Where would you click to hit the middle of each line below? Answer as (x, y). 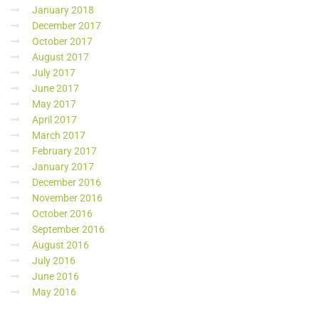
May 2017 (54, 104)
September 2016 (68, 230)
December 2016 (67, 183)
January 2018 (63, 10)
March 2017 (59, 136)
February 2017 (64, 151)
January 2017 (63, 167)
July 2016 (54, 261)
